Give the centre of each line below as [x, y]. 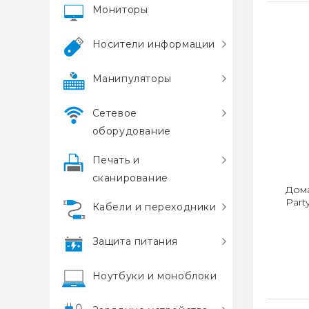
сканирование [130, 178]
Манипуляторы [132, 79]
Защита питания [135, 241]
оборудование [131, 131]
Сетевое [114, 113]
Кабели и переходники [154, 207]
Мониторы [120, 10]
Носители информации [154, 44]
